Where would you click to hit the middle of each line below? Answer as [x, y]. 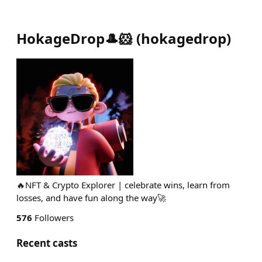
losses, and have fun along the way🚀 [91, 198]
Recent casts [47, 243]
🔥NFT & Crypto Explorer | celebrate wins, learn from [123, 185]
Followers [53, 218]
